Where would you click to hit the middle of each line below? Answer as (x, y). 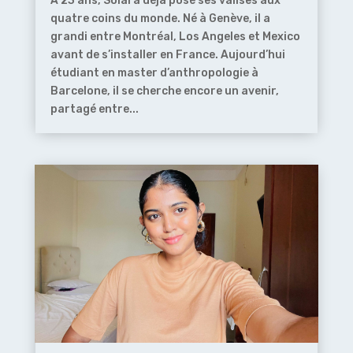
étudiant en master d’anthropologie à (154, 73)
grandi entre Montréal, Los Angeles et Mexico (175, 37)
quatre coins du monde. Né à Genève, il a (160, 19)
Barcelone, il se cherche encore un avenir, (164, 91)
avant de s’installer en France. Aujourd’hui (167, 55)
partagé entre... (94, 110)
